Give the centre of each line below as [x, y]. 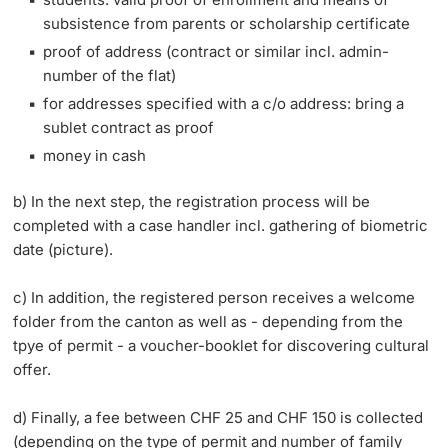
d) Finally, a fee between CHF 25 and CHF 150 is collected [218, 418]
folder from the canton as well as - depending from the [208, 322]
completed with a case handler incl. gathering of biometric [221, 226]
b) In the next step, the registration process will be [192, 202]
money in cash [95, 156]
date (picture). [63, 250]
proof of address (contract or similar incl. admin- [216, 52]
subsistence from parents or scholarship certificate [227, 24]
